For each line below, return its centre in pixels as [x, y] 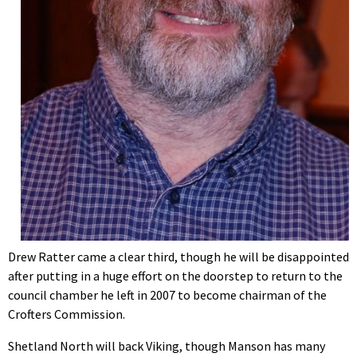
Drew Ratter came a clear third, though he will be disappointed [178, 256]
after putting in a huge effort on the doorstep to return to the [175, 275]
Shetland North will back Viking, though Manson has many [167, 345]
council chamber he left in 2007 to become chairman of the [167, 294]
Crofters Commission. [67, 314]
